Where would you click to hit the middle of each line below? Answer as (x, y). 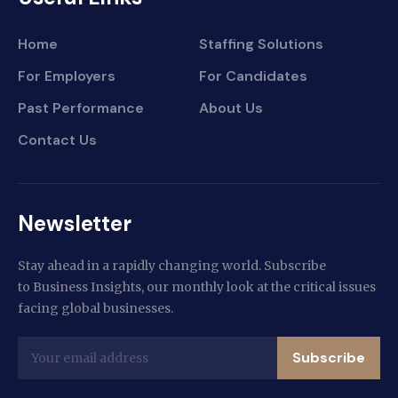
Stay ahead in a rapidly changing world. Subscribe (172, 266)
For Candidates (253, 76)
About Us (231, 108)
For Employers (67, 76)
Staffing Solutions (261, 44)
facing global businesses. (96, 309)
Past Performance (81, 108)
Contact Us (57, 140)
